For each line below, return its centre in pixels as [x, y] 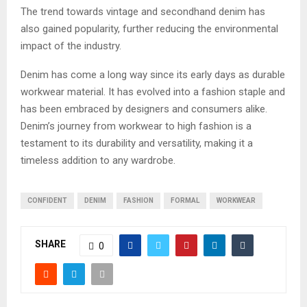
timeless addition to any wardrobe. [98, 160]
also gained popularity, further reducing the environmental [149, 28]
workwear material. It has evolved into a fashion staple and [153, 91]
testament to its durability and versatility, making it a [137, 143]
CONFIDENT [47, 200]
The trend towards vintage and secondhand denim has [143, 11]
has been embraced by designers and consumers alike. [144, 109]
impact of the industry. [71, 46]
